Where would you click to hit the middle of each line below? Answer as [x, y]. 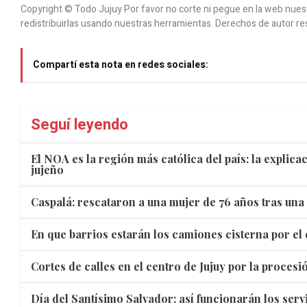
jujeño [47, 170]
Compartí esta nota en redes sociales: [121, 65]
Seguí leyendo [79, 125]
